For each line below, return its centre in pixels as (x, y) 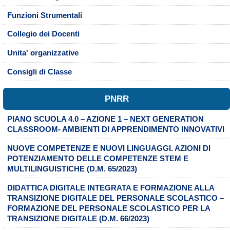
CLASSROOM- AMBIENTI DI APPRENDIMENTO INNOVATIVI (116, 130)
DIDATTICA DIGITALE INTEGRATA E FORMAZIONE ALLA (111, 188)
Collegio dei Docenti (43, 34)
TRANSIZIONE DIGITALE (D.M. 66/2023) (78, 218)
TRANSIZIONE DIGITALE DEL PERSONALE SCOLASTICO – (115, 198)
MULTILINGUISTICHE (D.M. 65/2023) (72, 169)
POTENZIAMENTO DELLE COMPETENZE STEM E (98, 159)
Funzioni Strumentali (44, 15)
